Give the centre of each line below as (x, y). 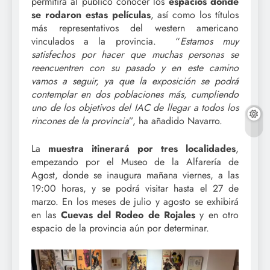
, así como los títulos (195, 14)
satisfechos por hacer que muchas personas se (135, 54)
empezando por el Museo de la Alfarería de (135, 162)
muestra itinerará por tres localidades (142, 148)
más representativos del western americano (135, 28)
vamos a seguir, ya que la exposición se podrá (135, 81)
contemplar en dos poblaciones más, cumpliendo (135, 94)
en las (46, 215)
